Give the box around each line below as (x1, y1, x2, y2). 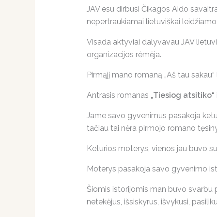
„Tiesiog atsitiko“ (150, 91, 215, 100)
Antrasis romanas (86, 91, 151, 100)
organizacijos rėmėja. (86, 50, 161, 60)
